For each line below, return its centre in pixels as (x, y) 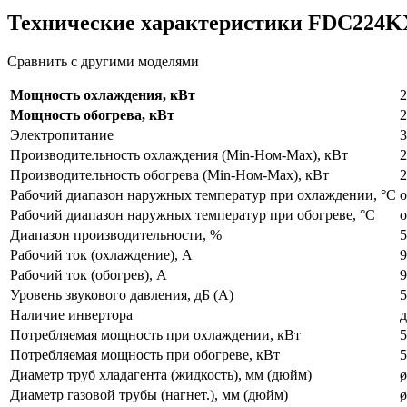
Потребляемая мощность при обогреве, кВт (145, 355)
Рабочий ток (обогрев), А (89, 275)
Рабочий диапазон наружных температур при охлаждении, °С (203, 195)
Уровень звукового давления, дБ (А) (122, 295)
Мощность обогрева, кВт (92, 115)
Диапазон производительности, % (116, 235)
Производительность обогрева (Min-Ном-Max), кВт (169, 175)
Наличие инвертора (71, 315)
